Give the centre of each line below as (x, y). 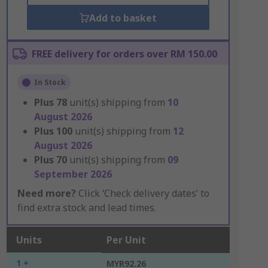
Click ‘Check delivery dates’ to (142, 193)
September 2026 (73, 174)
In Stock (50, 82)
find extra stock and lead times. (86, 208)
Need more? (46, 193)
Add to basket (123, 18)
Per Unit (126, 240)
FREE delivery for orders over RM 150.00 (124, 54)
